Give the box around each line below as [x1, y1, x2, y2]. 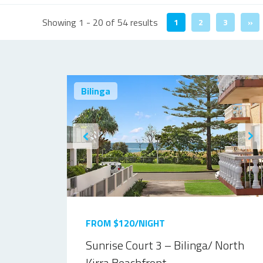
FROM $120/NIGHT [86, 216, 165, 230]
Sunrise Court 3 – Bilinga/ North [86, 236, 244, 254]
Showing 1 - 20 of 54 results [42, 15, 158, 29]
